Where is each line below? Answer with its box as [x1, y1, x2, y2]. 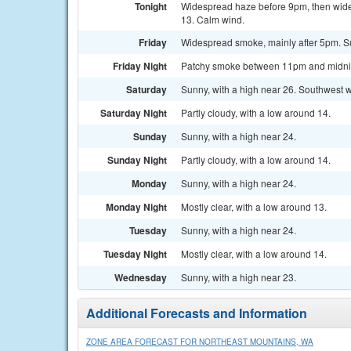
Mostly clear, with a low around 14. [181, 247, 327, 260]
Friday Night [113, 59, 167, 73]
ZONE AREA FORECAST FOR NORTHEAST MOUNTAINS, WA [86, 336, 313, 347]
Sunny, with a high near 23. [181, 270, 296, 284]
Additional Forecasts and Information [86, 304, 307, 322]
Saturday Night [100, 106, 167, 120]
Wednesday [114, 270, 167, 284]
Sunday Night [107, 153, 167, 167]
